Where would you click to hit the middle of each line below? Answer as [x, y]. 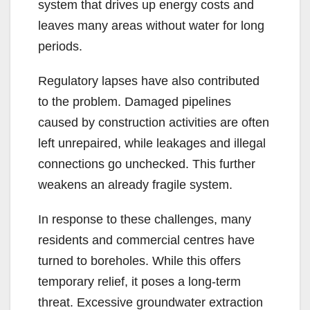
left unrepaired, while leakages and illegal [152, 144]
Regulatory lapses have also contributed [149, 81]
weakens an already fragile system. [135, 185]
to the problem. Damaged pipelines [135, 102]
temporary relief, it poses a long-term [139, 282]
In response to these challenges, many [145, 220]
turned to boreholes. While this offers [139, 261]
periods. [60, 47]
